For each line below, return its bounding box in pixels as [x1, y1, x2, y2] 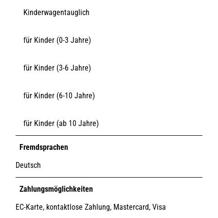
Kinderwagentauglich [23, 7, 90, 17]
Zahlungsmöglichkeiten [19, 184, 93, 194]
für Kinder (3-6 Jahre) [23, 63, 91, 73]
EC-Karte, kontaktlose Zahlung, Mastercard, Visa [16, 202, 166, 212]
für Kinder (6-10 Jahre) [23, 91, 95, 100]
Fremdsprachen [19, 142, 68, 152]
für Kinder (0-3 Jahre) [23, 35, 91, 45]
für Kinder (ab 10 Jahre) [23, 118, 99, 128]
